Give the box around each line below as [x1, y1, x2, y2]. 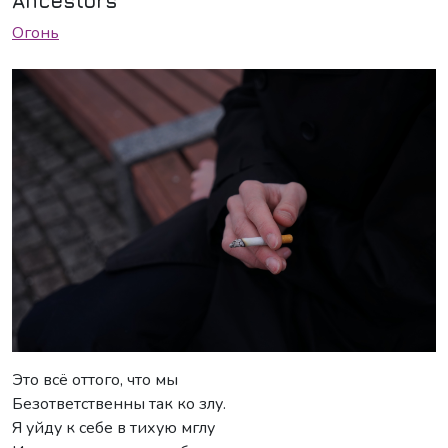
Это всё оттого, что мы [12, 368, 178, 391]
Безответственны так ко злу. [12, 392, 226, 415]
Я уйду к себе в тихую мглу [12, 416, 215, 439]
